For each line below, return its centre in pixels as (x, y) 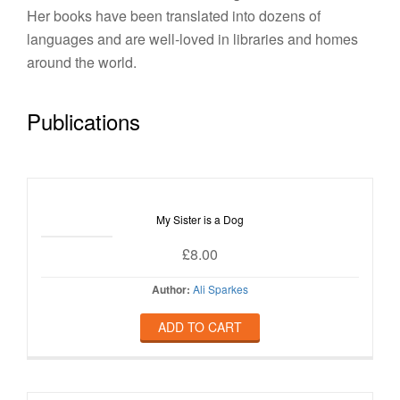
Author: (171, 289)
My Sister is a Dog (200, 219)
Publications (83, 121)
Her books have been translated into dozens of (174, 16)
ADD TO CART (200, 327)
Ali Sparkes (221, 289)
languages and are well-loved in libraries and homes (192, 39)
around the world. (82, 62)
